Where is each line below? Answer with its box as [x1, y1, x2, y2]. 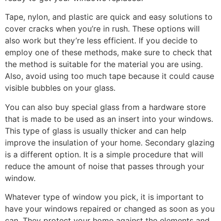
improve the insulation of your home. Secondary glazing [5, 137, 215, 147]
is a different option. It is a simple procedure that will [5, 149, 203, 159]
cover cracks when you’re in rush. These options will [5, 24, 200, 34]
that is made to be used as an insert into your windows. [5, 113, 213, 124]
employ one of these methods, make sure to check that [5, 47, 212, 58]
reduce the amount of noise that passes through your [5, 161, 204, 171]
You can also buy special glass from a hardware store [5, 102, 206, 112]
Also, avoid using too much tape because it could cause [5, 71, 214, 81]
